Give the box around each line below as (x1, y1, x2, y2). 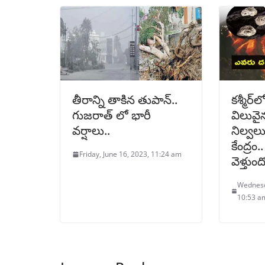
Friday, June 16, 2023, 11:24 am (79, 149, 182, 160)
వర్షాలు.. (72, 122, 110, 139)
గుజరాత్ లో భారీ (72, 107, 151, 124)
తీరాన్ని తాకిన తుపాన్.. (72, 92, 177, 108)
